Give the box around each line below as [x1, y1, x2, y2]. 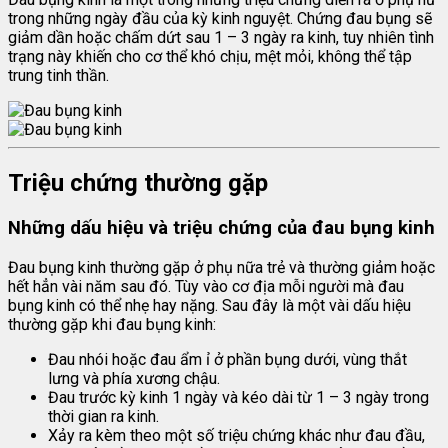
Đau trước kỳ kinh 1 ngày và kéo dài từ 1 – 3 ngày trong [48, 387, 429, 407]
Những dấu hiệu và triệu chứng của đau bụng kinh [8, 217, 435, 240]
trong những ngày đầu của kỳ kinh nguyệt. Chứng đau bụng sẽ [8, 9, 432, 29]
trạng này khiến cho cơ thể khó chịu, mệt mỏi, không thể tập [8, 47, 412, 67]
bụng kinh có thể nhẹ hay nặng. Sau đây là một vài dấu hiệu [8, 295, 411, 315]
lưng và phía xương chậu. [48, 368, 220, 388]
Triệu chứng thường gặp [8, 169, 268, 198]
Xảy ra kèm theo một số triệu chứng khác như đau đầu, [48, 425, 425, 445]
